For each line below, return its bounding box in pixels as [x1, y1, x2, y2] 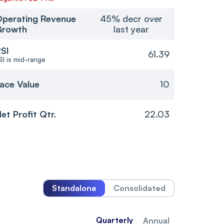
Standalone [52, 182, 96, 193]
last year [113, 23, 149, 34]
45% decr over [100, 12, 162, 24]
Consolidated [113, 182, 165, 193]
